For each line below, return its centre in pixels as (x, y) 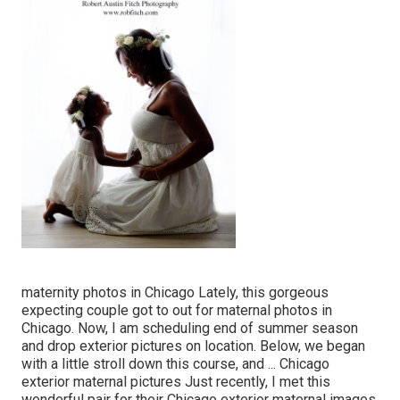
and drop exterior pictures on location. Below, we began (193, 346)
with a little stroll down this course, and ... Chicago (175, 363)
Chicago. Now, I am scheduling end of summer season (190, 328)
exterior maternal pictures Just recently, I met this (176, 381)
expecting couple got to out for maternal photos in (177, 310)
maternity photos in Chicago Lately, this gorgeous (175, 292)
